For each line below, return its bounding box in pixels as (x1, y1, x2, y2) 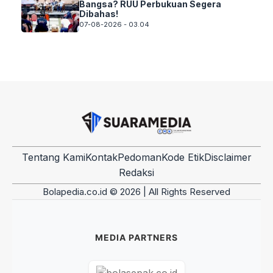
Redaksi (119, 166, 154, 179)
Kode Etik (161, 151, 204, 163)
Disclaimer (204, 151, 252, 163)
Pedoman (117, 151, 161, 163)
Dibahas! (79, 8, 118, 19)
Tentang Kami (21, 151, 85, 163)
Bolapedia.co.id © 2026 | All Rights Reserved (43, 185, 230, 197)
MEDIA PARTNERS (95, 232, 178, 243)
